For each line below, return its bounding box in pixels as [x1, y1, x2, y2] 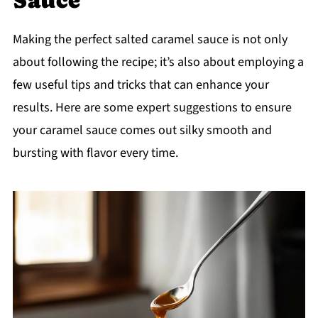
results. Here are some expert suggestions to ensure [12, 98, 292, 116]
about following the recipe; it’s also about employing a [12, 53, 304, 71]
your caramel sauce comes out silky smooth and [12, 121, 272, 139]
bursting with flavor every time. [12, 143, 178, 162]
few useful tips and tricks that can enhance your [12, 75, 269, 94]
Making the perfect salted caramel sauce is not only [12, 30, 287, 48]
